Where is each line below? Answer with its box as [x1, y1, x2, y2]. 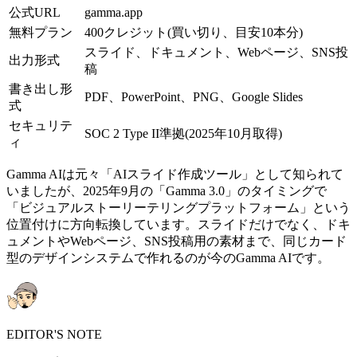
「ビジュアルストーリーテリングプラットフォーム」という [6, 200, 351, 214]
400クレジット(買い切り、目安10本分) [84, 25, 303, 39]
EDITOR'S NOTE [6, 327, 102, 341]
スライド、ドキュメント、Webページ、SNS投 [84, 45, 348, 59]
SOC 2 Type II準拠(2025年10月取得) [84, 126, 282, 140]
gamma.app [84, 5, 143, 19]
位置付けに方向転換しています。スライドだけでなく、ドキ [6, 217, 351, 231]
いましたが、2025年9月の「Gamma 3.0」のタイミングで [6, 183, 327, 198]
